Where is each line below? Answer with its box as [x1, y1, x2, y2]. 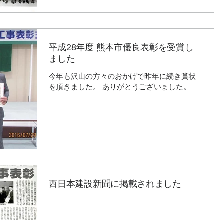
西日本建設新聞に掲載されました [49, 179, 181, 189]
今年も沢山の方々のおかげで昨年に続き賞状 [49, 72, 196, 80]
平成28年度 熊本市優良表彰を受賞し [49, 42, 193, 52]
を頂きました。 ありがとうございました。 [49, 82, 191, 91]
